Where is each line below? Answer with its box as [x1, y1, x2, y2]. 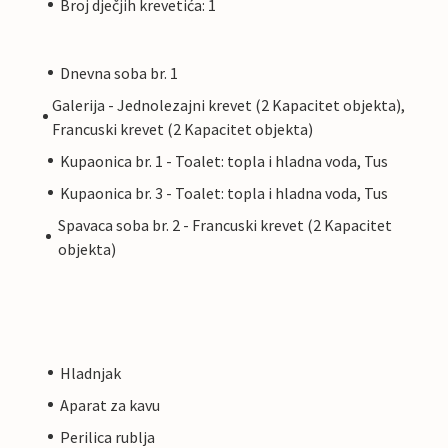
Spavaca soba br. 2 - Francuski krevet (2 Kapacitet [57, 214, 392, 235]
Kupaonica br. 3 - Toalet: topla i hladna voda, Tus [60, 182, 388, 203]
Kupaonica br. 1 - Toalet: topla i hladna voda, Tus [60, 150, 388, 171]
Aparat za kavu [60, 394, 160, 415]
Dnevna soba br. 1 [60, 62, 178, 83]
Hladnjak [60, 362, 121, 383]
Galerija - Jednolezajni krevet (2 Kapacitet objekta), [51, 94, 405, 115]
